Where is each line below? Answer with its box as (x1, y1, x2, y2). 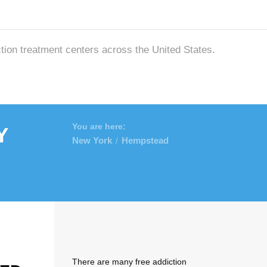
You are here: (72, 122, 126, 131)
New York (72, 135, 112, 145)
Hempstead (122, 135, 169, 145)
